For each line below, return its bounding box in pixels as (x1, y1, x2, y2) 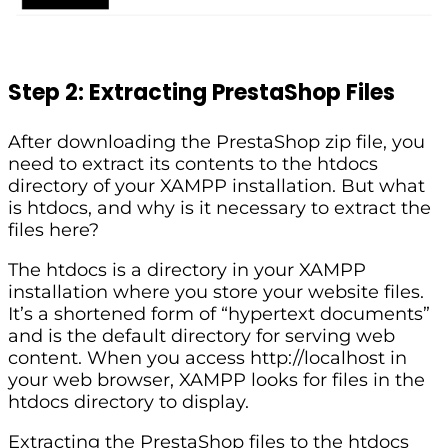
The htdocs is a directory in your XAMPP (8, 258, 366, 281)
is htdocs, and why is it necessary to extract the (8, 196, 431, 219)
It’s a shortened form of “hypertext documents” (8, 302, 430, 325)
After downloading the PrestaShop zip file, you (8, 130, 425, 153)
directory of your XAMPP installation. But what (8, 174, 425, 197)
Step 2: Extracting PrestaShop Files (8, 76, 395, 108)
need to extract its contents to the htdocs (8, 152, 378, 175)
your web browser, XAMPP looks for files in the (8, 368, 425, 391)
